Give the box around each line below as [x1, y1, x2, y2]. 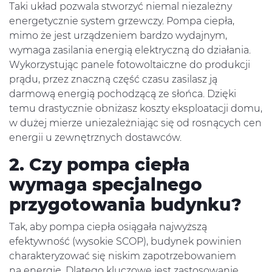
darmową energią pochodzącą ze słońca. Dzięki [9, 88, 236, 100]
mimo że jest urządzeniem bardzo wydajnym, [9, 30, 227, 42]
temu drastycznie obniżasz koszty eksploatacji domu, [9, 103, 262, 115]
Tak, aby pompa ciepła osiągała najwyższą [9, 221, 207, 233]
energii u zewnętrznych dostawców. [9, 132, 182, 144]
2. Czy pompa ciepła [9, 154, 190, 175]
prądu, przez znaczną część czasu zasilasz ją [9, 73, 217, 86]
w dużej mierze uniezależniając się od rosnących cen [9, 117, 262, 129]
